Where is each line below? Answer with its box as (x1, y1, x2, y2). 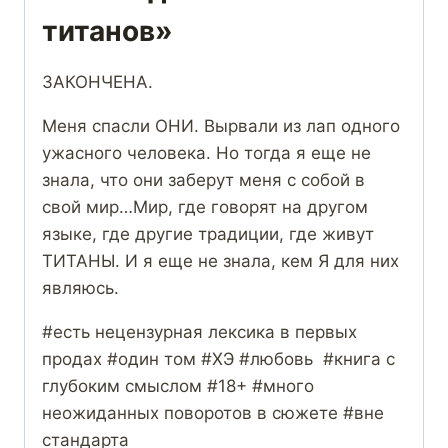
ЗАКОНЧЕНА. (42, 72, 153, 93)
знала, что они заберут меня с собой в (42, 170, 365, 191)
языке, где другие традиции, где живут (42, 224, 374, 245)
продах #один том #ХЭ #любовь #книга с (42, 349, 395, 370)
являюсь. (42, 278, 124, 299)
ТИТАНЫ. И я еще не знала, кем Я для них (42, 251, 399, 272)
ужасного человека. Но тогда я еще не (42, 143, 371, 164)
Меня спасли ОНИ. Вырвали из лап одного (42, 116, 400, 137)
